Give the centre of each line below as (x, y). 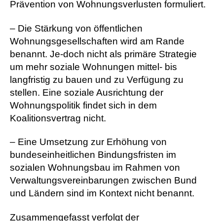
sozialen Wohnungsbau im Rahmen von (95, 168)
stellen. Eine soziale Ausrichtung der (87, 92)
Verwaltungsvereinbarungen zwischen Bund (103, 181)
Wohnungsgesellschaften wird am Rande (97, 41)
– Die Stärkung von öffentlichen (76, 28)
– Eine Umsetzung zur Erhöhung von (88, 142)
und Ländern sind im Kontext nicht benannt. (102, 193)
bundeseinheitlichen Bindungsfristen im (93, 155)
